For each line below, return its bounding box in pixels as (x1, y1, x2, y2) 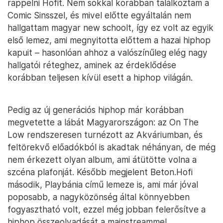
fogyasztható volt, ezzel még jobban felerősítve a (7, 204, 206, 215)
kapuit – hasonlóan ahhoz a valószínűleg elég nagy (7, 47, 208, 58)
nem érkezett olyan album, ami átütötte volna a (7, 154, 197, 165)
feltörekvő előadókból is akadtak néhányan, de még (7, 142, 216, 153)
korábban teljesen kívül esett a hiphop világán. (7, 72, 193, 83)
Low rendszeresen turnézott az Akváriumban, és (7, 129, 203, 140)
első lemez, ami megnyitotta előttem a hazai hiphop (7, 35, 211, 46)
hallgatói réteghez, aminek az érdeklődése (7, 60, 176, 71)
